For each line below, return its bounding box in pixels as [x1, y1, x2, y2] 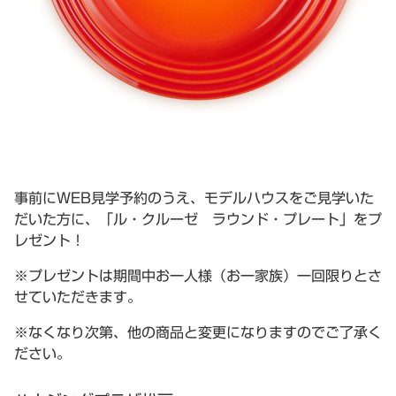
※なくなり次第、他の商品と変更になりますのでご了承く [14, 324, 382, 339]
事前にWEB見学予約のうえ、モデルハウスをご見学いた [14, 190, 374, 205]
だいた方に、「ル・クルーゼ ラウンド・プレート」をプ [14, 211, 382, 226]
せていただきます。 [14, 289, 141, 304]
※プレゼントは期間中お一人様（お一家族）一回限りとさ [14, 268, 382, 283]
